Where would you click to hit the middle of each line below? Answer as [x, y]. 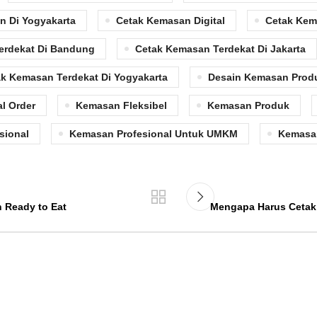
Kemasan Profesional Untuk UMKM [154, 133]
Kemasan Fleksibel [121, 105]
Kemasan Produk [248, 105]
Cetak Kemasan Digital [171, 20]
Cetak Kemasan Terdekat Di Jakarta [220, 48]
